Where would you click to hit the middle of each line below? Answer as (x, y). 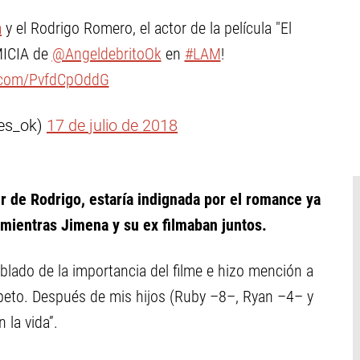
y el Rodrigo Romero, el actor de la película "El (147, 28)
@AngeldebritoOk (106, 54)
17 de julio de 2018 (112, 125)
